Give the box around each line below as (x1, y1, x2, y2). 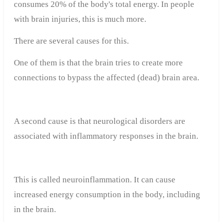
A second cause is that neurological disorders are (13, 116, 185, 126)
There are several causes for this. (13, 36, 129, 46)
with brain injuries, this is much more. (13, 14, 146, 24)
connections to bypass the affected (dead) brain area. (13, 73, 199, 83)
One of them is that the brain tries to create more (13, 58, 183, 68)
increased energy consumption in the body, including (13, 190, 200, 200)
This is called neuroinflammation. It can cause (13, 175, 175, 185)
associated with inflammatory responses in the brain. (13, 131, 198, 141)
